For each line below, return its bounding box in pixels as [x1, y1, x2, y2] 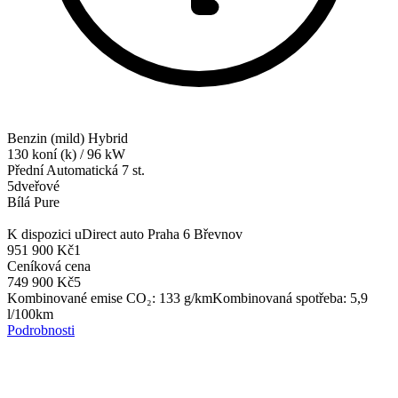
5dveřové [7, 178, 60, 194]
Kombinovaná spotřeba [212, 290, 343, 306]
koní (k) [32, 146, 76, 162]
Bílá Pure [7, 194, 60, 210]
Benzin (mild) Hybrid [7, 130, 128, 146]
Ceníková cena [7, 258, 91, 274]
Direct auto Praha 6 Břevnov [82, 226, 243, 242]
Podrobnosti [7, 322, 75, 338]
